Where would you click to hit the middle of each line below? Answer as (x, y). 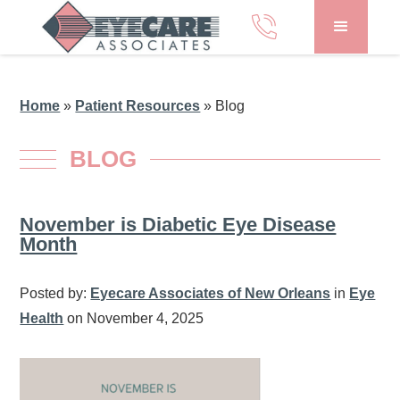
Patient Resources (138, 106)
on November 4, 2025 (134, 318)
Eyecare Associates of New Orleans (211, 293)
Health (42, 318)
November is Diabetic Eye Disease (178, 225)
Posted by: (55, 293)
